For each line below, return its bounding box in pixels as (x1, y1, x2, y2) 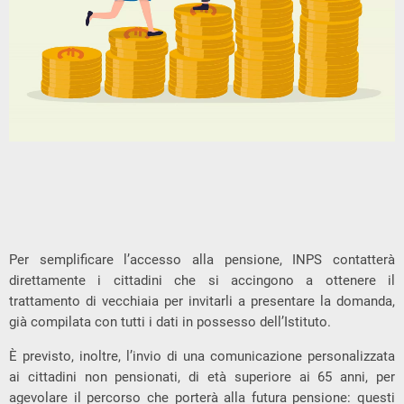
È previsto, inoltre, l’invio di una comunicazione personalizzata (9, 347, 395, 364)
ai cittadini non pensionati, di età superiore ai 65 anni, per (9, 368, 395, 385)
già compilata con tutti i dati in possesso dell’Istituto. (9, 313, 331, 330)
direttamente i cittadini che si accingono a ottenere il (9, 271, 395, 289)
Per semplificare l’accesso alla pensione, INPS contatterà (9, 251, 395, 268)
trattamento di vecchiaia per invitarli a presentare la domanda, (9, 292, 395, 309)
